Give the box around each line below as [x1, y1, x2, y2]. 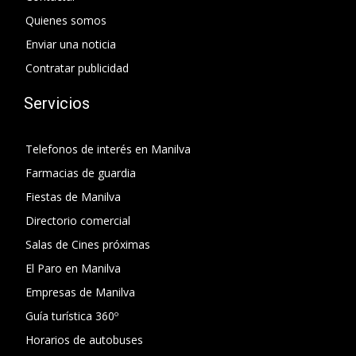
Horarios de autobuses [25, 332, 143, 348]
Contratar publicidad [25, 60, 129, 76]
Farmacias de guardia [25, 165, 136, 181]
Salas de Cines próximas [25, 237, 150, 253]
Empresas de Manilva [25, 284, 135, 300]
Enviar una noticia [25, 37, 116, 52]
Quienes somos [25, 13, 106, 29]
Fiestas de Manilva [25, 189, 121, 205]
